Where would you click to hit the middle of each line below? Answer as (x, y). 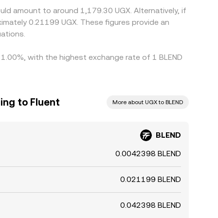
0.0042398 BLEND (148, 154)
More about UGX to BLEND (148, 102)
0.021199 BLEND (151, 179)
